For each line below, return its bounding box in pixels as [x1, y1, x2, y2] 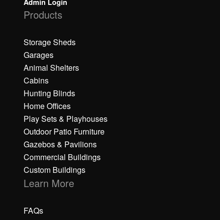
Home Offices [24, 100, 71, 111]
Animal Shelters [24, 61, 79, 73]
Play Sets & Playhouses [24, 112, 108, 124]
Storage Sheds [24, 36, 76, 48]
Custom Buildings [24, 164, 85, 175]
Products [24, 7, 62, 22]
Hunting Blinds [24, 87, 75, 99]
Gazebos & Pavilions [24, 138, 97, 150]
